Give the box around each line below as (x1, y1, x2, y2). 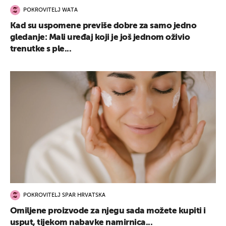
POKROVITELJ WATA (23, 8, 78, 14)
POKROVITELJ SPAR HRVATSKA (23, 193, 105, 199)
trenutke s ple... (10, 44, 72, 53)
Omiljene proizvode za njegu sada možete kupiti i (10, 206, 206, 215)
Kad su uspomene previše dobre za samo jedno (10, 21, 197, 30)
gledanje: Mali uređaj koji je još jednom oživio (10, 33, 190, 42)
